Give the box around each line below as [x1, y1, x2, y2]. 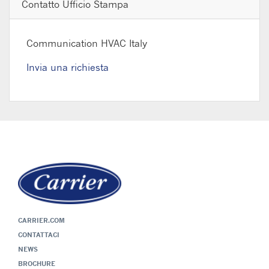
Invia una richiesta [26, 61, 109, 74]
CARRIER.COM [18, 216, 65, 225]
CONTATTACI [18, 231, 59, 240]
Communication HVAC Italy [26, 37, 147, 50]
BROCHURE [18, 259, 55, 268]
